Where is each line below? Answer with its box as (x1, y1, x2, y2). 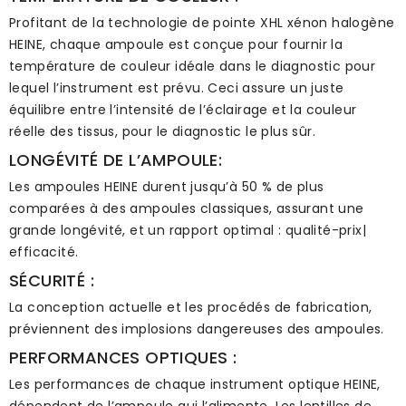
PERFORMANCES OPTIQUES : (9, 345, 237, 369)
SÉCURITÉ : (9, 268, 94, 292)
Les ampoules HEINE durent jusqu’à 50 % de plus (9, 177, 324, 196)
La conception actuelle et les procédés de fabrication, (9, 297, 372, 316)
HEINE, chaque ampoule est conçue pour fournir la (9, 34, 343, 53)
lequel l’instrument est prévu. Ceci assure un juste (9, 78, 344, 97)
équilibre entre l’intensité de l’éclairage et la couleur (9, 100, 357, 119)
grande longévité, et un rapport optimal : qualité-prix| (9, 220, 366, 239)
